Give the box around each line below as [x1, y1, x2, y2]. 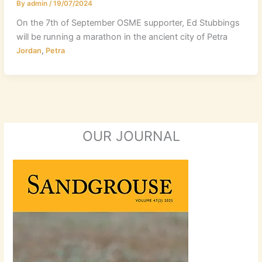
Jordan [16, 46, 42, 55]
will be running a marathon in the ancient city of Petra [16, 31, 227, 42]
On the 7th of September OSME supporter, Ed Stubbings [16, 17, 240, 28]
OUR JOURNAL [82, 127, 180, 145]
